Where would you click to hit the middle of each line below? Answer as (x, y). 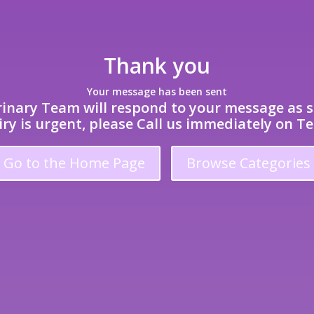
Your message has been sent (157, 92)
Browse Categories (248, 163)
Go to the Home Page (74, 163)
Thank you (157, 66)
